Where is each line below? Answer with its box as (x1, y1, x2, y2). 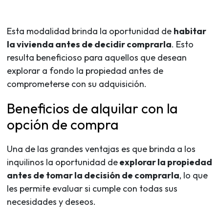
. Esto (172, 38, 194, 50)
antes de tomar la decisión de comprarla (7, 169, 179, 181)
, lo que (179, 169, 208, 181)
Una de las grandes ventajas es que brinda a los (7, 143, 196, 154)
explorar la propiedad (118, 156, 212, 168)
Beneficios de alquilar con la (7, 99, 178, 117)
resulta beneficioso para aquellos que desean (7, 51, 187, 63)
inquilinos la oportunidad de (7, 156, 118, 168)
